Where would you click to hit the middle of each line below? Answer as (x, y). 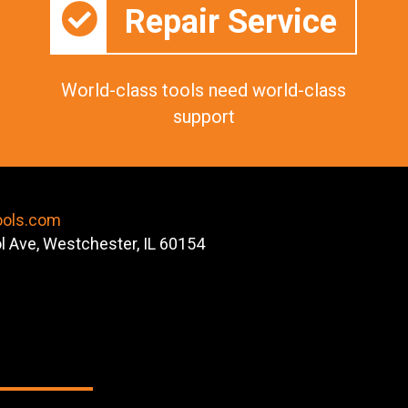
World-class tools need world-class (204, 90)
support (204, 116)
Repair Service (231, 22)
